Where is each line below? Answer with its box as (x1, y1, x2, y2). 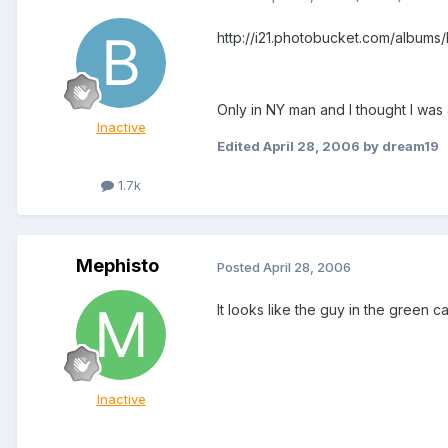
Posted (217, 258, 263, 275)
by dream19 (360, 138, 439, 155)
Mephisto (75, 255, 159, 277)
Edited (217, 138, 263, 155)
